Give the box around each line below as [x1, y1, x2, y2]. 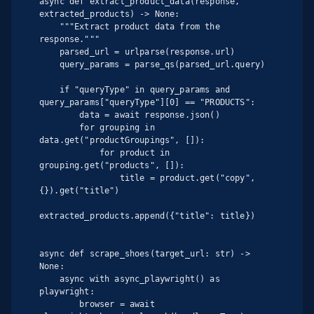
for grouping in [39, 122, 80, 132]
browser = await [39, 299, 80, 309]
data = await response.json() [39, 109, 80, 120]
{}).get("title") [39, 185, 120, 196]
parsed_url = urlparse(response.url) [39, 46, 60, 57]
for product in [39, 147, 100, 158]
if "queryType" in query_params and [39, 84, 60, 95]
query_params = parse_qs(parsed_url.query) [39, 59, 60, 69]
